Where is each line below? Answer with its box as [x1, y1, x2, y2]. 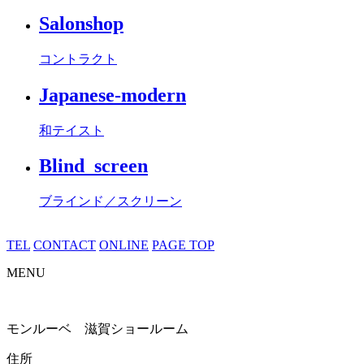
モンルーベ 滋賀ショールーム [6, 322, 188, 336]
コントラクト [39, 51, 117, 66]
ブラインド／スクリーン [39, 194, 182, 209]
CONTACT [33, 238, 96, 253]
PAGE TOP [152, 238, 214, 253]
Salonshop [39, 12, 123, 34]
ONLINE [99, 238, 149, 253]
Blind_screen [39, 155, 148, 177]
